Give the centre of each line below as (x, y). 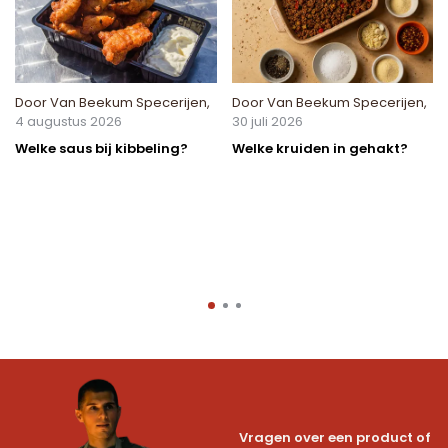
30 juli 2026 (267, 122)
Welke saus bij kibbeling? (101, 149)
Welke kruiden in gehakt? (319, 149)
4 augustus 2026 (68, 122)
